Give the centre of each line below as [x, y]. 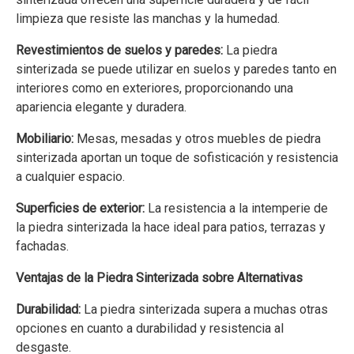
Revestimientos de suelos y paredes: [119, 51]
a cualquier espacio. [70, 177]
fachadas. [42, 247]
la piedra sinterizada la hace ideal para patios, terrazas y [171, 228]
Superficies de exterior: [80, 209]
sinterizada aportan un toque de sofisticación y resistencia [177, 158]
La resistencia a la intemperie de [236, 209]
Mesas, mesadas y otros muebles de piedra [197, 139]
